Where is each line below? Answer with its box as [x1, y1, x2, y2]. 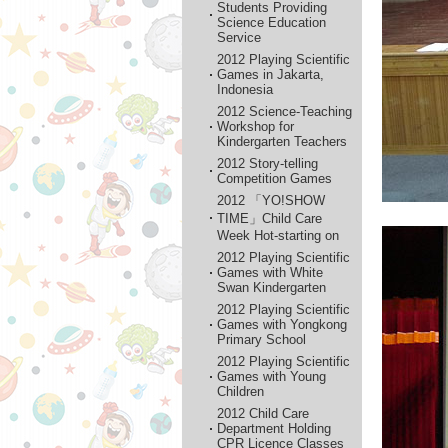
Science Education [217, 15, 326, 30]
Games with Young [217, 369, 326, 384]
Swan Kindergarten [217, 280, 326, 295]
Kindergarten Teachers [217, 134, 347, 149]
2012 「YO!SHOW [217, 193, 325, 208]
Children [217, 384, 264, 399]
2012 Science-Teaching [217, 104, 352, 119]
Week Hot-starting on [217, 228, 339, 243]
